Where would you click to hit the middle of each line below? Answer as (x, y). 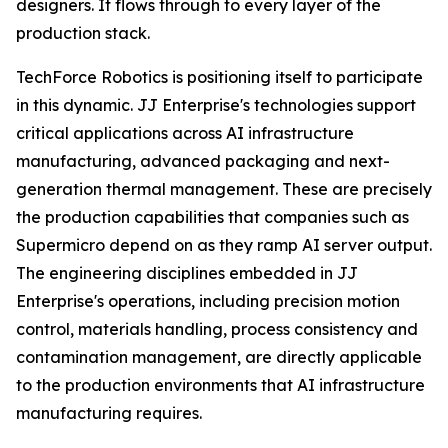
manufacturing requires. (109, 413)
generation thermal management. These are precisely (224, 189)
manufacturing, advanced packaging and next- (203, 161)
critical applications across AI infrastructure (185, 133)
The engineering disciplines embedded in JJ (187, 273)
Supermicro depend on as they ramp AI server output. (224, 245)
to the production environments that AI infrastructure (220, 385)
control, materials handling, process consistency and (217, 329)
